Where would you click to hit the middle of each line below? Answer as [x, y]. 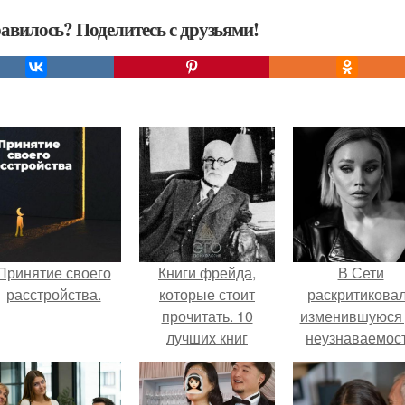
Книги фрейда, [207, 273]
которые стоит [207, 294]
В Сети [361, 273]
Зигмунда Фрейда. [207, 359]
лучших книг [207, 338]
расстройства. [53, 294]
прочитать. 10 [207, 316]
